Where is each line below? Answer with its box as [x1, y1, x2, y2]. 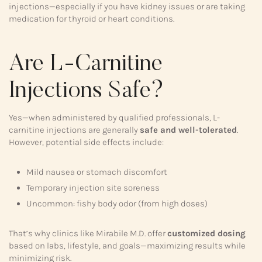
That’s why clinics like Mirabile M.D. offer [9, 227, 167, 239]
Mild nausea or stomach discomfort [26, 166, 167, 177]
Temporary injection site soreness [26, 182, 160, 193]
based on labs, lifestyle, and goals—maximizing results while [9, 240, 246, 251]
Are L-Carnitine [9, 53, 163, 77]
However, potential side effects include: [9, 136, 164, 147]
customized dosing [167, 227, 246, 239]
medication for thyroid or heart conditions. [9, 13, 174, 24]
